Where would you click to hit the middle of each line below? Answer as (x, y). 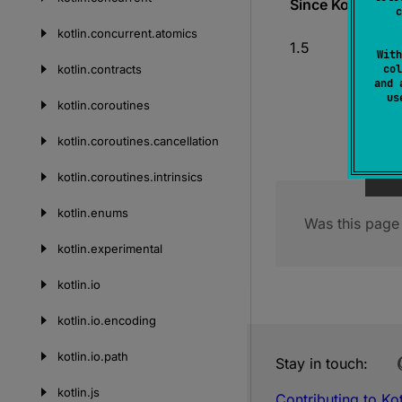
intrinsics (178, 177)
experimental (127, 249)
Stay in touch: (322, 363)
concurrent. (123, 33)
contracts (116, 69)
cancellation (186, 141)
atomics (176, 33)
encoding (130, 320)
